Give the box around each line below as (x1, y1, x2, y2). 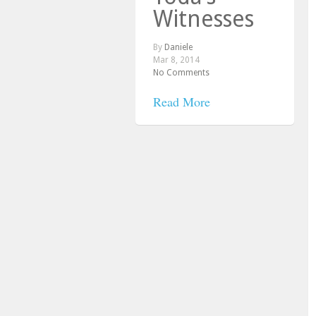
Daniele (164, 42, 193, 52)
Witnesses (153, 6, 254, 32)
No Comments (153, 68, 209, 78)
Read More (153, 93, 210, 110)
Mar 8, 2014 (153, 55, 200, 65)
